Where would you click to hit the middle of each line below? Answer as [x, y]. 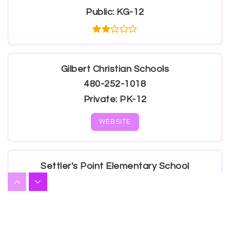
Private [99, 99]
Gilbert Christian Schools [115, 69]
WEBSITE [115, 121]
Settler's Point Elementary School [115, 166]
